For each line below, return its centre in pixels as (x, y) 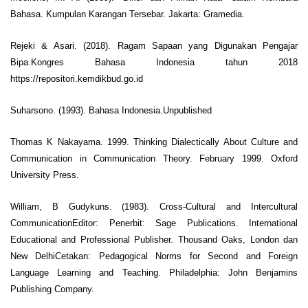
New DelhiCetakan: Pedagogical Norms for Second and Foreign (154, 256)
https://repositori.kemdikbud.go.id (77, 78)
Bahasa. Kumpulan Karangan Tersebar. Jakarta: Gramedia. (128, 14)
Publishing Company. (52, 289)
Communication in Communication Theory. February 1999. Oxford (154, 158)
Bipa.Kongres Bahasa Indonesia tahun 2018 (154, 62)
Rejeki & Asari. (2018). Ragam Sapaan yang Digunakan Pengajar (154, 45)
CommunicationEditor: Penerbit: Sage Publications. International (154, 223)
